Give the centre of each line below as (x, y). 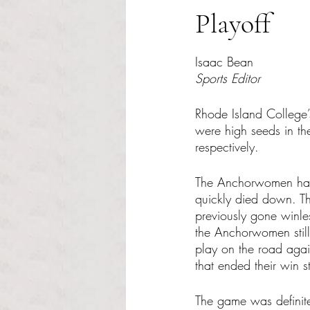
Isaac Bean (224, 62)
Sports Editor (228, 78)
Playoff (233, 24)
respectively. (227, 147)
